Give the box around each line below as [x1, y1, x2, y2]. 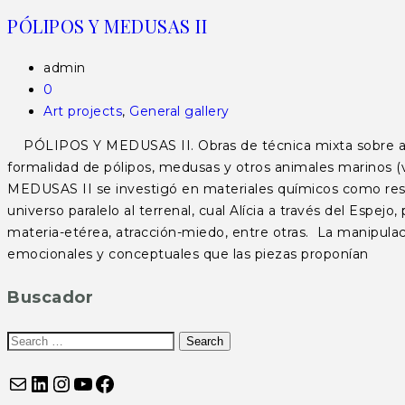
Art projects [43, 103, 122, 119]
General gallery [129, 103, 230, 119]
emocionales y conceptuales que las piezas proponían [7, 246, 401, 262]
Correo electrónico [6, 369, 131, 396]
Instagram [50, 369, 165, 396]
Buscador [7, 287, 93, 307]
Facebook [93, 369, 201, 396]
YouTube [71, 369, 171, 396]
